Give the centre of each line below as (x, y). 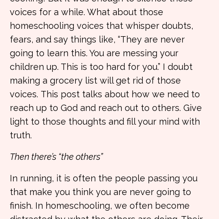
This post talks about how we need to (120, 94)
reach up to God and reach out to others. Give (106, 108)
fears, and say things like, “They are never (97, 39)
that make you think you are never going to (100, 192)
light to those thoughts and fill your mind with (105, 121)
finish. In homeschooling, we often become (100, 206)
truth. (21, 135)
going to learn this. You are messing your (94, 53)
